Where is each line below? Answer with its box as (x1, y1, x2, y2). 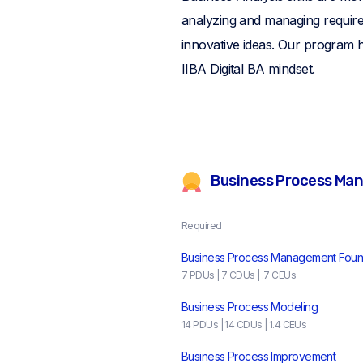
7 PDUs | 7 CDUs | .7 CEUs (181, 268, 296, 281)
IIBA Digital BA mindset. (181, 60, 315, 77)
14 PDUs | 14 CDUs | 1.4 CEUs (181, 318, 307, 331)
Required (181, 219, 222, 232)
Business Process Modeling (181, 299, 318, 314)
